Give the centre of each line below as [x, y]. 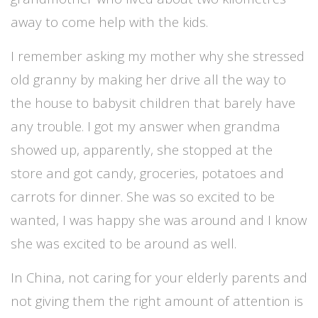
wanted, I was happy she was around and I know [159, 219]
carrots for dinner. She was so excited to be [143, 196]
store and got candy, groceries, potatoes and [147, 172]
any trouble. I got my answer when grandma [146, 126]
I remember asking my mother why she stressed [158, 55]
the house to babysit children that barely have [153, 102]
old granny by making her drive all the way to [148, 79]
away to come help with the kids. [109, 21]
